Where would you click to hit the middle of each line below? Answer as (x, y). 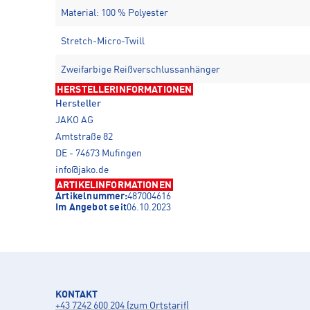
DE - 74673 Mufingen (99, 153)
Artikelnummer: (91, 196)
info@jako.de (82, 170)
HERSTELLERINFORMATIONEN (125, 90)
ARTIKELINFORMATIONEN (114, 185)
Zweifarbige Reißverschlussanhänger (140, 70)
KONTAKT (76, 294)
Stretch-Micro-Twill (103, 41)
